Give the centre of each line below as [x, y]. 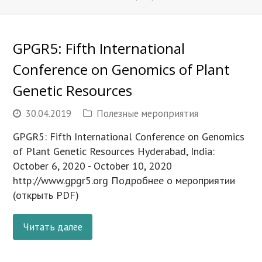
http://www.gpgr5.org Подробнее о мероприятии [124, 181]
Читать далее [53, 227]
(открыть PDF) [46, 195]
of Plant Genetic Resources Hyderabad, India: [116, 151]
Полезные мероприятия [148, 114]
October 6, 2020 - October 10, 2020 [93, 166]
